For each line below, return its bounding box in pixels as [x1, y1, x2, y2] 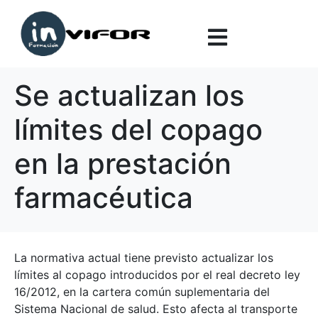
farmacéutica [14, 180, 193, 215]
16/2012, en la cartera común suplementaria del [14, 284, 270, 299]
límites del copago [14, 111, 263, 147]
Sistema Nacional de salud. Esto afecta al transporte [14, 301, 297, 316]
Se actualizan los [14, 77, 244, 113]
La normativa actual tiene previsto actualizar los [14, 250, 273, 265]
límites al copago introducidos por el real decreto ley [14, 267, 300, 282]
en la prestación [14, 146, 231, 181]
